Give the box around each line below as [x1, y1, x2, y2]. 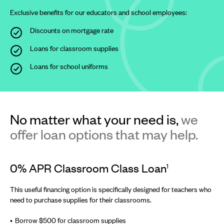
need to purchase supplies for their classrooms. [10, 195, 153, 204]
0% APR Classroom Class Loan [10, 160, 166, 175]
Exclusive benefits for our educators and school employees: [10, 8, 187, 16]
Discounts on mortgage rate [30, 26, 113, 34]
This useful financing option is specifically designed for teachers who [10, 185, 211, 193]
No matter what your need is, [10, 110, 181, 128]
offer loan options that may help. [10, 125, 198, 143]
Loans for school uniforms [30, 62, 108, 70]
